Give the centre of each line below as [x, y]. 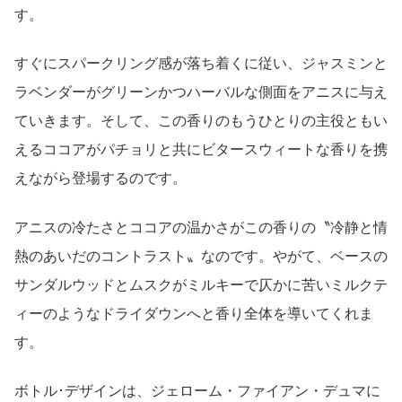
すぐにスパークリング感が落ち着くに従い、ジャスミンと [201, 64]
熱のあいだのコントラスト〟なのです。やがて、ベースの [201, 256]
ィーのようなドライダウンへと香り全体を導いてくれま [194, 313]
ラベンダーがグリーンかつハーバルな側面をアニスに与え [201, 92]
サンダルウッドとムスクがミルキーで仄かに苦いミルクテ [201, 284]
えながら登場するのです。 [100, 179]
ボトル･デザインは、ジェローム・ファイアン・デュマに [197, 391]
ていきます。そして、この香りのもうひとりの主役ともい [201, 121]
